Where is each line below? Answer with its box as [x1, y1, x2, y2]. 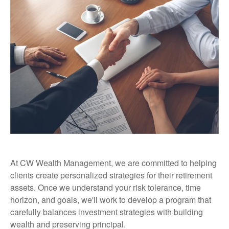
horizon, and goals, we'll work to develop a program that [10, 194, 211, 205]
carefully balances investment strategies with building [10, 206, 203, 218]
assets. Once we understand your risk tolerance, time [10, 181, 201, 193]
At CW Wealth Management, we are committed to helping [10, 157, 217, 169]
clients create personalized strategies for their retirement [10, 169, 212, 181]
